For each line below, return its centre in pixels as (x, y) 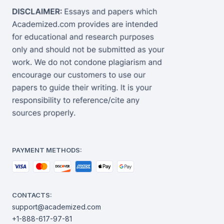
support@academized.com (56, 206)
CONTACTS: (32, 195)
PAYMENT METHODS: (47, 150)
